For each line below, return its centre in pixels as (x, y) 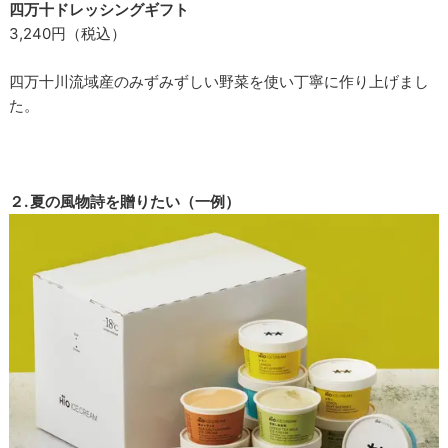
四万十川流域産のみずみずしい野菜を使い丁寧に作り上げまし (219, 81)
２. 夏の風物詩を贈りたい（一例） (125, 201)
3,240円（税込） (68, 33)
